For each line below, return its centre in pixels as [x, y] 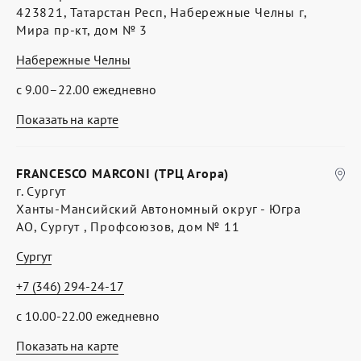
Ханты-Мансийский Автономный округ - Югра [159, 209]
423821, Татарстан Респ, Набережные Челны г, [162, 12]
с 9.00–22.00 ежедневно [86, 89]
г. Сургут [41, 191]
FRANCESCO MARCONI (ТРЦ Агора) [123, 173]
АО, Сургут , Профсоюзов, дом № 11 [128, 226]
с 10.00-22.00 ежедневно [88, 316]
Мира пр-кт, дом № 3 [82, 30]
